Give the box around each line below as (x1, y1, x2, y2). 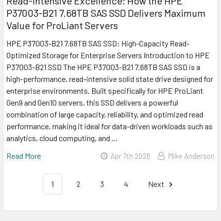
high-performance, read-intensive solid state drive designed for (6, 74, 213, 84)
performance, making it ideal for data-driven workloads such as (6, 121, 213, 131)
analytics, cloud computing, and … (6, 133, 118, 143)
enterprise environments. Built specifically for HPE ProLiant (6, 86, 203, 96)
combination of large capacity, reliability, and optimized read (6, 110, 203, 119)
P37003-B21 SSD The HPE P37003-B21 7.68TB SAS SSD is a (6, 62, 200, 72)
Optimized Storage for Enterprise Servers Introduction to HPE (6, 50, 210, 60)
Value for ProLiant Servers (6, 19, 118, 32)
